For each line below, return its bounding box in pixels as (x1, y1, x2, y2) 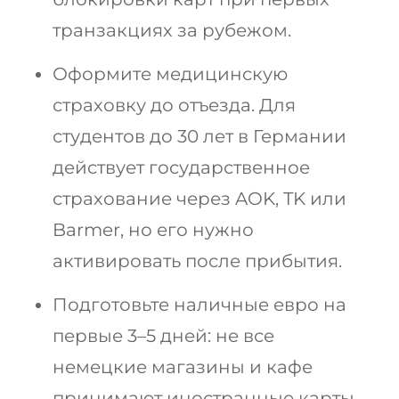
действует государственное (53, 156, 310, 178)
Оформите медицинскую (53, 62, 288, 85)
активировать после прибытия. (53, 249, 342, 272)
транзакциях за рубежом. (53, 19, 291, 41)
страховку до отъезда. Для (53, 94, 296, 116)
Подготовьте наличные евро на (53, 293, 346, 315)
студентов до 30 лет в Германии (53, 125, 346, 147)
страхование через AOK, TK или (53, 187, 346, 209)
